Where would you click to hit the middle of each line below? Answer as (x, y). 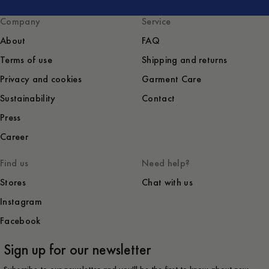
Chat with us (167, 183)
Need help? (166, 163)
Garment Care (171, 79)
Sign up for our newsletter (77, 250)
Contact (159, 98)
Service (156, 22)
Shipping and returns (185, 60)
